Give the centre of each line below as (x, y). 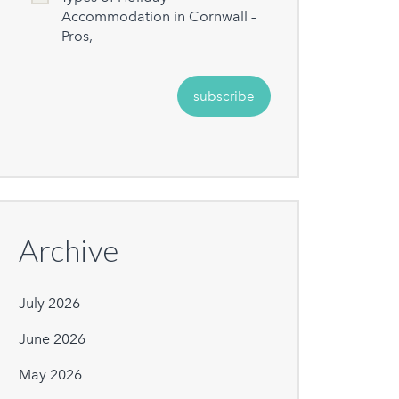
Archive (69, 250)
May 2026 (51, 375)
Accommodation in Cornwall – (159, 17)
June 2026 (53, 339)
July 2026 (50, 304)
